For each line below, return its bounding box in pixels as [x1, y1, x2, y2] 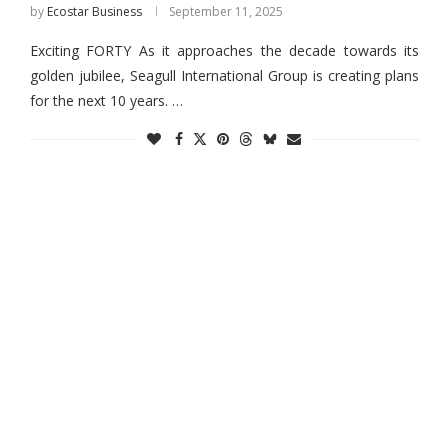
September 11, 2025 [168, 3, 283, 21]
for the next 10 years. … [29, 91, 183, 111]
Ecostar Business [46, 3, 142, 21]
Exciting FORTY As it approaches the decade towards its [29, 41, 419, 61]
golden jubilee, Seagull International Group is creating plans [29, 66, 419, 86]
